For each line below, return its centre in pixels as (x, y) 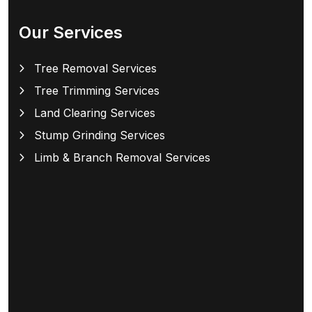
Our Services (71, 33)
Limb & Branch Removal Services (122, 158)
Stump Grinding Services (100, 135)
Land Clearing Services (95, 113)
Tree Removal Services (95, 69)
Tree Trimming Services (97, 91)
